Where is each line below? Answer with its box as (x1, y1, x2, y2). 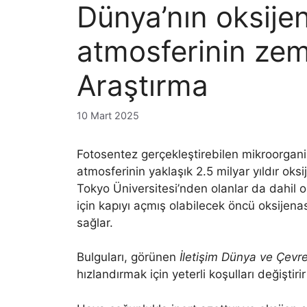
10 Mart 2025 (77, 109, 139, 121)
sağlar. (77, 215, 113, 230)
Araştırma (77, 68, 208, 103)
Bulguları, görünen (77, 250, 180, 265)
